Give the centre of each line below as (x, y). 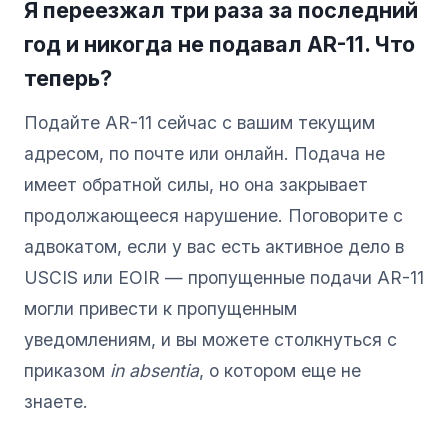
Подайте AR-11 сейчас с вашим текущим (199, 122)
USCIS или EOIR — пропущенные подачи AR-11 (224, 277)
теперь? (68, 77)
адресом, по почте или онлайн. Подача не (204, 153)
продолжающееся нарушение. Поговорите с (213, 215)
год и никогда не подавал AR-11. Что (219, 43)
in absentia (154, 370)
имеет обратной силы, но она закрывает (196, 184)
